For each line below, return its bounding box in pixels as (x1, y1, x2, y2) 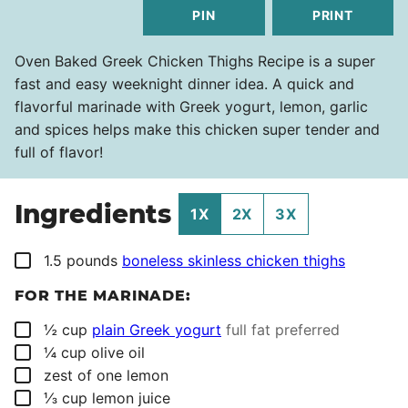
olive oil (91, 343, 145, 362)
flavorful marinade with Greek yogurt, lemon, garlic (15, 97, 368, 117)
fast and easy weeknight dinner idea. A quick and (15, 75, 354, 94)
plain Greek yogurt (92, 321, 221, 340)
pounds (66, 251, 117, 270)
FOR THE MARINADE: (15, 287, 191, 305)
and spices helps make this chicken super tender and (15, 120, 380, 139)
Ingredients (15, 198, 178, 229)
